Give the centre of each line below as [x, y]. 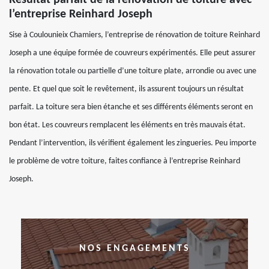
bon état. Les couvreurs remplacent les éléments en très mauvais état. [127, 125]
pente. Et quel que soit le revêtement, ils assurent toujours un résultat [126, 89]
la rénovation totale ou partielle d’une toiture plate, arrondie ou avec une [133, 71]
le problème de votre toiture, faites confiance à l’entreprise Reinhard [125, 161]
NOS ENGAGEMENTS [134, 249]
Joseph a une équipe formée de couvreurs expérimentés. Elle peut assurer [132, 53]
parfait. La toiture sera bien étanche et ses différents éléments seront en [131, 107]
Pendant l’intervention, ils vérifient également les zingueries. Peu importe [133, 143]
